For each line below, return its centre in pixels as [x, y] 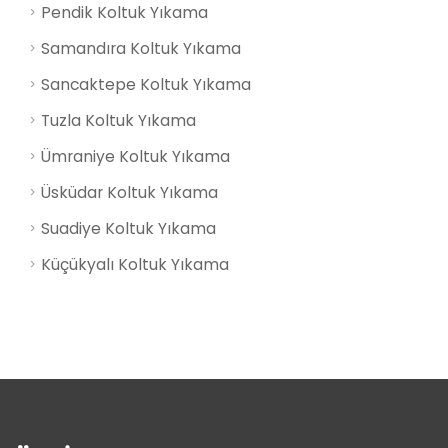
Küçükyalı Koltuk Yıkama [135, 265]
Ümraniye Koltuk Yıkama [135, 157]
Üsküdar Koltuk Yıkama [129, 193]
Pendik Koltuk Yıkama [124, 13]
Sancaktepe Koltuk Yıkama [146, 85]
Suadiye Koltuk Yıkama [128, 229]
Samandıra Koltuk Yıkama [141, 49]
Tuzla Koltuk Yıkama [118, 121]
